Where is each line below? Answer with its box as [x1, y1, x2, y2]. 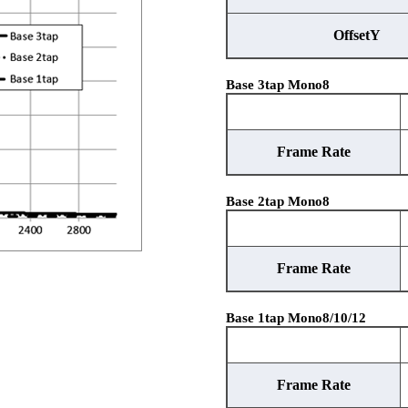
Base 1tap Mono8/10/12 [225, 311, 366, 325]
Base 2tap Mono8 [225, 194, 330, 209]
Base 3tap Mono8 [225, 77, 330, 92]
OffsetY [332, 27, 381, 43]
